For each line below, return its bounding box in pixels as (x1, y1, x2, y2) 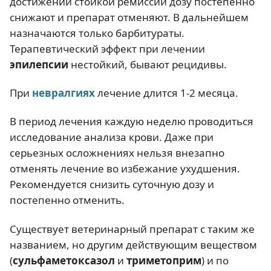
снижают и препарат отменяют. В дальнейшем (10, 10, 249, 24)
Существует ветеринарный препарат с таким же (10, 221, 255, 236)
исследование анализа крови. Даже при (10, 130, 214, 145)
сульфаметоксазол (13, 253, 115, 267)
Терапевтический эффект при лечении (10, 41, 205, 56)
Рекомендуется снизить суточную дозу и (10, 177, 214, 192)
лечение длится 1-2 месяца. (95, 86, 238, 100)
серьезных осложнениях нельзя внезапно (10, 146, 224, 160)
